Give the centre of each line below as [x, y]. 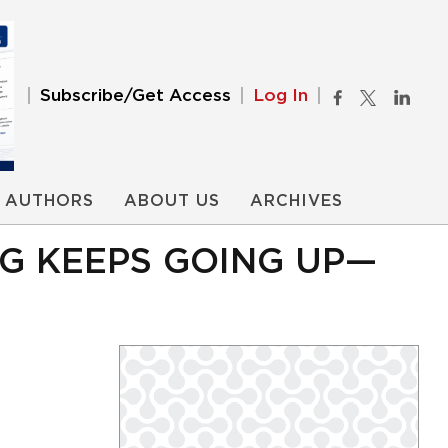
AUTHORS [49, 201]
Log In [280, 95]
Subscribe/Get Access [135, 95]
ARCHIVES [296, 201]
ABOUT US [172, 201]
